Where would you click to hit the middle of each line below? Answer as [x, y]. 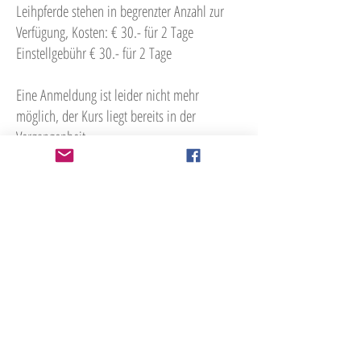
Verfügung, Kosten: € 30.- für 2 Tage [105, 32]
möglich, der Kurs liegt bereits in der [106, 116]
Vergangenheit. [52, 137]
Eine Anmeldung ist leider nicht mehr [108, 95]
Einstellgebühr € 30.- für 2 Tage [94, 53]
